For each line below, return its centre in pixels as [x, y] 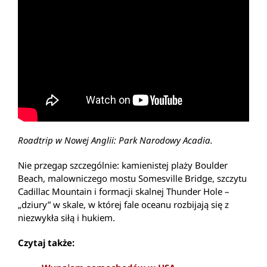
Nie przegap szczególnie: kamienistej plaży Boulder [123, 165]
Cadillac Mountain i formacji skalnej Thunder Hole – [124, 191]
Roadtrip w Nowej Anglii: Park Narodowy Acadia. [115, 140]
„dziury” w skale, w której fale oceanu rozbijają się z [123, 204]
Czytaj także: [46, 242]
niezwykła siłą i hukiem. [66, 217]
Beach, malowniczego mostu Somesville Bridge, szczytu [132, 178]
